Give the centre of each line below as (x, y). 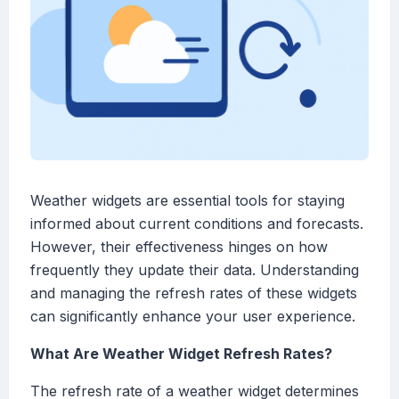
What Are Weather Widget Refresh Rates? (181, 354)
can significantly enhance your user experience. (193, 317)
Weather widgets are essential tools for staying (187, 201)
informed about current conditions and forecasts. (197, 224)
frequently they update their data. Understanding (195, 270)
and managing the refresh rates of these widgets (194, 293)
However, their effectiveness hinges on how (179, 247)
